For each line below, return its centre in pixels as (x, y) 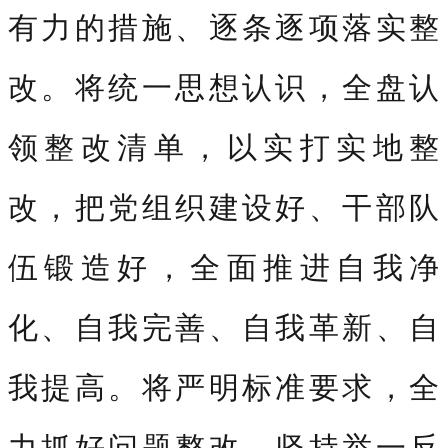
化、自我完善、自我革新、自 (224, 326)
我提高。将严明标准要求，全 (224, 386)
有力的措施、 (108, 26)
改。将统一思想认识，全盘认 (224, 86)
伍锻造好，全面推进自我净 (224, 266)
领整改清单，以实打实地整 (224, 146)
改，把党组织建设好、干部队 (224, 206)
